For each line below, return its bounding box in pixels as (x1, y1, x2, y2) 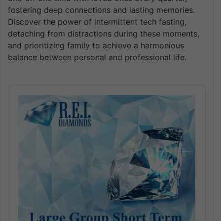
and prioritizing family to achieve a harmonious (8, 40, 184, 50)
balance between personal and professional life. (8, 52, 186, 62)
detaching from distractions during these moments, (8, 29, 199, 38)
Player (8, 94, 30, 104)
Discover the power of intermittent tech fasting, (8, 17, 186, 27)
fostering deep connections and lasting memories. (8, 5, 195, 15)
